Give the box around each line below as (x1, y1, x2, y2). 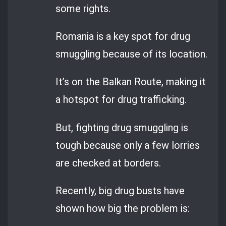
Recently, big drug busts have (55, 184, 185, 197)
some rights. (55, 2, 111, 15)
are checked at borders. (55, 156, 161, 169)
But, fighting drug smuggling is (55, 121, 189, 134)
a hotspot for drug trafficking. (55, 93, 187, 106)
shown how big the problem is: (55, 202, 190, 214)
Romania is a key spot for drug (55, 30, 191, 42)
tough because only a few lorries (55, 139, 200, 151)
